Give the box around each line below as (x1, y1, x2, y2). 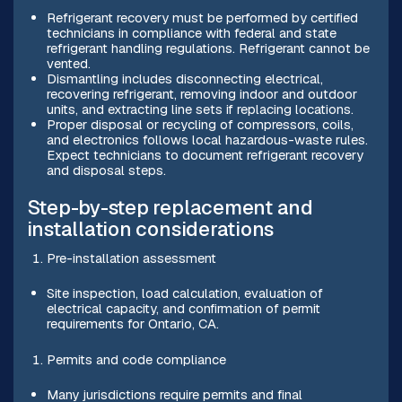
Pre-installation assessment (46, 249, 216, 267)
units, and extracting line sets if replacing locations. (46, 100, 354, 118)
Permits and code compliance (46, 350, 226, 368)
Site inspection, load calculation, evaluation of (46, 284, 323, 302)
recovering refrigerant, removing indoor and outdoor (46, 84, 357, 102)
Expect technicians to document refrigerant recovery (46, 145, 363, 163)
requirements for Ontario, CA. (46, 315, 219, 333)
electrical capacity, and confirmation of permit (46, 300, 320, 318)
